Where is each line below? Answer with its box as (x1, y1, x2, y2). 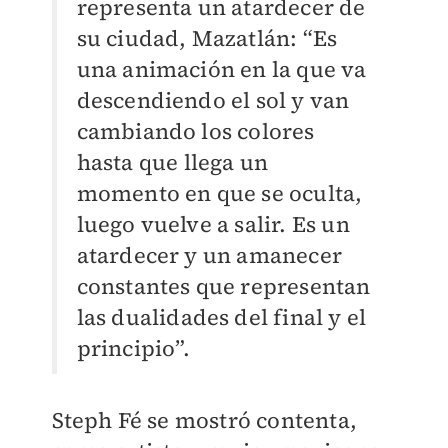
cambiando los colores (76, 116, 315, 147)
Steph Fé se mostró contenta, (51, 405, 358, 436)
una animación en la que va (76, 54, 367, 85)
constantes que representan (76, 271, 371, 302)
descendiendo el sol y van (76, 85, 350, 116)
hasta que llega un (76, 147, 269, 178)
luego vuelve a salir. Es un (76, 209, 350, 240)
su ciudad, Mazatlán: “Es (76, 23, 338, 54)
